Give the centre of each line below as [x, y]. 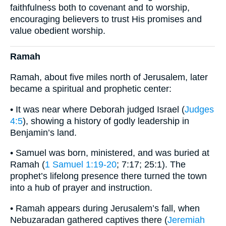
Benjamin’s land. [43, 132]
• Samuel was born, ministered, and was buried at [110, 153]
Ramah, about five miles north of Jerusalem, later [109, 77]
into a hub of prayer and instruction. [81, 188]
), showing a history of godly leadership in [106, 121]
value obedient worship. [58, 31]
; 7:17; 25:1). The [151, 165]
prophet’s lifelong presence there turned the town [108, 176]
